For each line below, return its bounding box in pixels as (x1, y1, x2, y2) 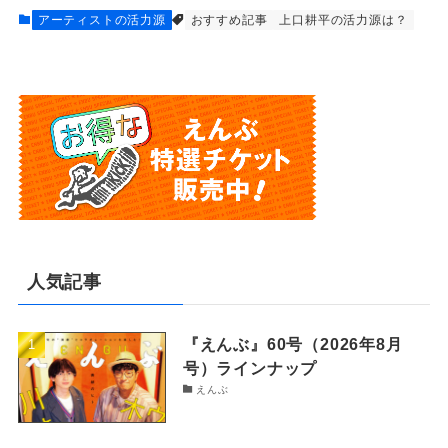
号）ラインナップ (182, 358, 318, 377)
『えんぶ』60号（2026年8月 (182, 334, 403, 353)
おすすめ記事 (190, 13, 268, 28)
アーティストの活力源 (37, 13, 166, 28)
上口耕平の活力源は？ (279, 13, 408, 28)
